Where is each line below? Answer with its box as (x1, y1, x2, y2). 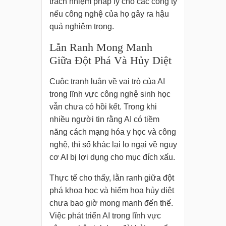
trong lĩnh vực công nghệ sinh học (49, 90, 171, 99)
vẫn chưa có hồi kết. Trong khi (49, 102, 157, 111)
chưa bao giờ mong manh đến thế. (49, 199, 173, 208)
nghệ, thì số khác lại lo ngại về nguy (49, 140, 177, 149)
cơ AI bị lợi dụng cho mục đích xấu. (49, 153, 175, 162)
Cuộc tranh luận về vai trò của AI (49, 77, 165, 86)
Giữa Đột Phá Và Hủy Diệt (49, 54, 172, 67)
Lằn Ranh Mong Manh (49, 41, 152, 54)
